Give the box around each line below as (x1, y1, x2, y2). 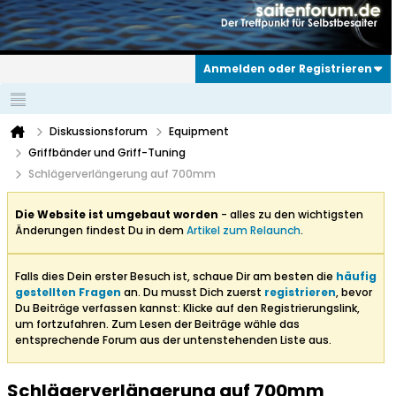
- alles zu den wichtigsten (218, 207, 363, 223)
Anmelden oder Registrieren (203, 61, 372, 77)
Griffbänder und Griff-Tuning (28, 145, 186, 161)
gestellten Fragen (15, 285, 121, 301)
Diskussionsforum (49, 124, 148, 140)
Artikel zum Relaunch (187, 223, 301, 239)
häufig (336, 269, 377, 285)
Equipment (169, 124, 229, 140)
